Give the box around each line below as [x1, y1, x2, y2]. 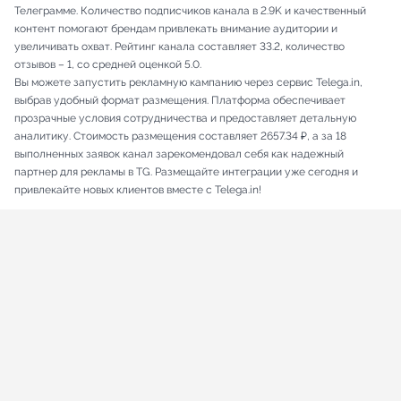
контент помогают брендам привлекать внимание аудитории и [14, 22, 337, 36]
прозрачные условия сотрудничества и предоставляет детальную [14, 112, 356, 125]
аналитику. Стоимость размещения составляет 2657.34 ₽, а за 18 [14, 130, 346, 143]
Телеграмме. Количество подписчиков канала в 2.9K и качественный [14, 4, 366, 18]
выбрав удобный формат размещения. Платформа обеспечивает [14, 94, 346, 107]
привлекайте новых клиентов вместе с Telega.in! [14, 183, 261, 197]
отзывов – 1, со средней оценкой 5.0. [14, 58, 201, 72]
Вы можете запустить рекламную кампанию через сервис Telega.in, [14, 76, 363, 90]
